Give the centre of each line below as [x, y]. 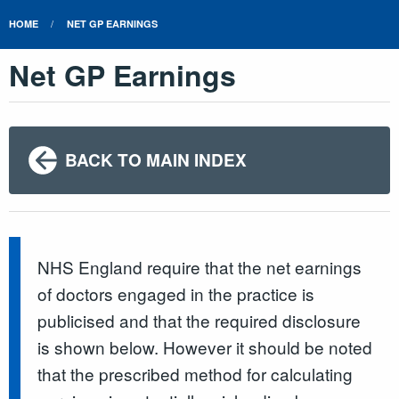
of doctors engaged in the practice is [176, 293]
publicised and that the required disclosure [199, 320]
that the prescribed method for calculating [195, 373]
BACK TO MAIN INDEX [155, 160]
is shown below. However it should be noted [205, 346]
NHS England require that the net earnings [200, 266]
